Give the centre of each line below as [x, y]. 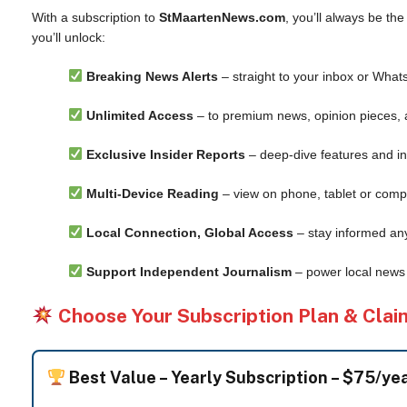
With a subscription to [95, 17]
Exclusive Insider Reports [165, 154]
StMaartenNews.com [222, 17]
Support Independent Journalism [189, 272]
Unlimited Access [139, 115]
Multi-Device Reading [152, 194]
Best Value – [119, 377]
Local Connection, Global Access [189, 233]
